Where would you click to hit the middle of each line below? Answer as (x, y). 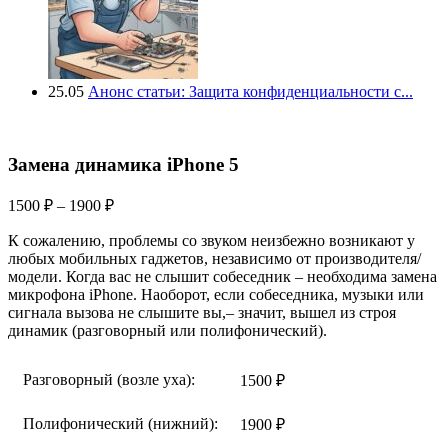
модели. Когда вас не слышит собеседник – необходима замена (222, 277)
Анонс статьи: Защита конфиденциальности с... (250, 91)
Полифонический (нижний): (120, 424)
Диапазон (146, 202)
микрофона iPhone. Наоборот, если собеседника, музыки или (216, 295)
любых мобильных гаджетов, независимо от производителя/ (214, 259)
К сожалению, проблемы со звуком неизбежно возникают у (211, 241)
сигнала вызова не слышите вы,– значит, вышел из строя (202, 313)
